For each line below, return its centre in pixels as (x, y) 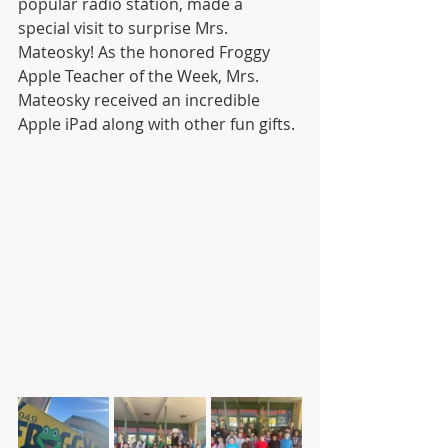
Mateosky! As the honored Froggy (146, 52)
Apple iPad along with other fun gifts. (156, 124)
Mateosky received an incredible (141, 100)
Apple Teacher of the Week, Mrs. (140, 76)
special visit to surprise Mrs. (125, 28)
